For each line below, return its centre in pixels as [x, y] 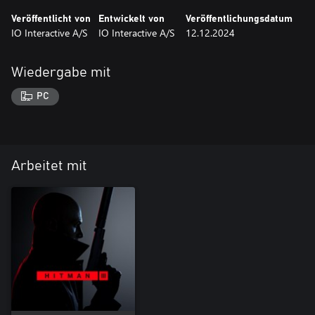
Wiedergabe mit [61, 72]
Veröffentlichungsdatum [239, 19]
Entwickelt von [131, 19]
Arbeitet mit [49, 166]
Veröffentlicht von [51, 19]
